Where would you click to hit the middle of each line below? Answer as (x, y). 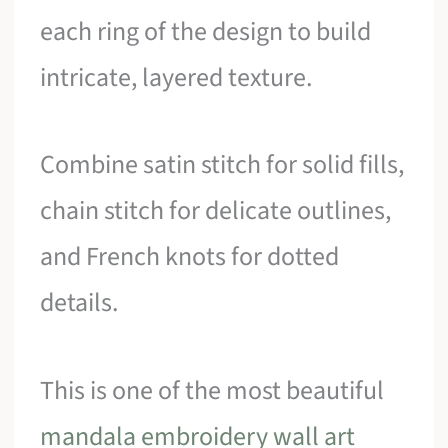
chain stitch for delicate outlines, (216, 211)
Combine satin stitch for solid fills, (222, 165)
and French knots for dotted (190, 257)
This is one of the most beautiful (212, 390)
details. (79, 303)
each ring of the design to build (206, 31)
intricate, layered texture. (176, 77)
